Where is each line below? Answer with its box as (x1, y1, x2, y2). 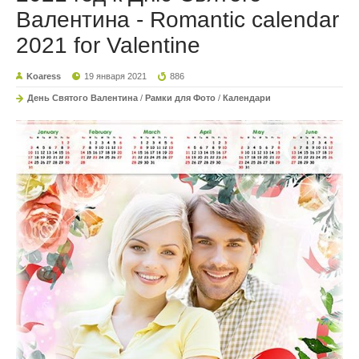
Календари (223, 93, 271, 103)
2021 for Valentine (16, 33, 200, 58)
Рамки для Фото (145, 93, 216, 103)
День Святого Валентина (27, 93, 138, 103)
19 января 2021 (84, 71, 147, 82)
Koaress (26, 71, 61, 82)
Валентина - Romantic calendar (16, 7, 339, 33)
